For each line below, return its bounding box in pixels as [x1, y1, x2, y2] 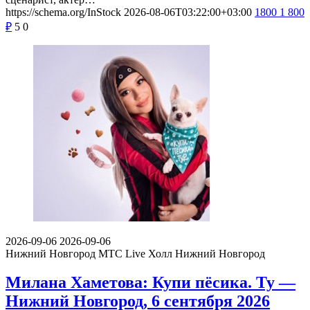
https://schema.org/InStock [6, 6, 121, 18]
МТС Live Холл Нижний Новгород [98, 247, 265, 259]
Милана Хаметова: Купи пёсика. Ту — [6, 273, 295, 292]
